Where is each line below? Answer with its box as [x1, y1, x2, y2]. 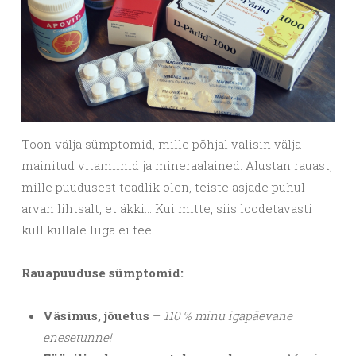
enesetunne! [43, 329, 111, 346]
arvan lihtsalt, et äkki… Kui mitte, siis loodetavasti [21, 200, 312, 217]
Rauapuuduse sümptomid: [21, 265, 184, 281]
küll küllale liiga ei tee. [21, 222, 154, 238]
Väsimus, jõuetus [43, 308, 149, 324]
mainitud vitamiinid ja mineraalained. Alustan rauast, [21, 157, 332, 174]
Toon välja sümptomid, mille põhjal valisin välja [21, 136, 301, 153]
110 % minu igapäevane [164, 308, 292, 324]
